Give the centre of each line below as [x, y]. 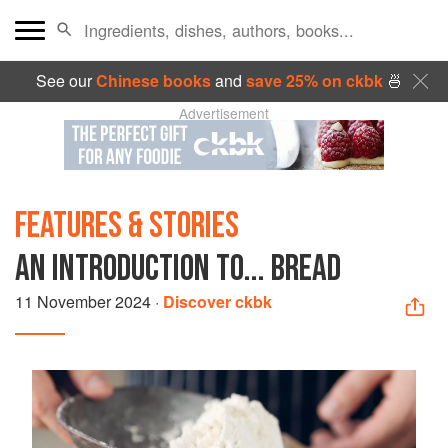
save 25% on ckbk [314, 80]
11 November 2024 [83, 301]
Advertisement [224, 113]
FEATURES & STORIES [127, 226]
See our [65, 80]
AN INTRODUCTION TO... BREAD [178, 269]
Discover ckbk [217, 301]
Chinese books [153, 80]
